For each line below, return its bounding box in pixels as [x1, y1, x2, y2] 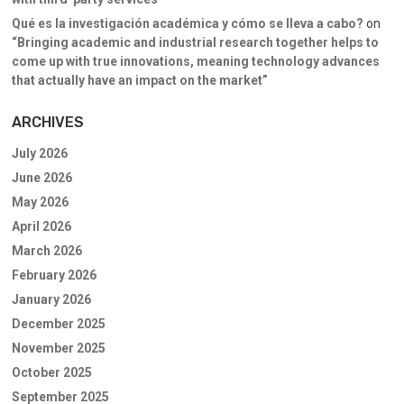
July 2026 [12, 145, 68, 161]
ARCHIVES [12, 113, 84, 131]
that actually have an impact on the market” [12, 72, 268, 87]
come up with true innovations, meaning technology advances [12, 53, 380, 69]
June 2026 [12, 170, 72, 185]
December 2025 [12, 316, 106, 331]
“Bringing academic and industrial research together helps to [12, 34, 379, 50]
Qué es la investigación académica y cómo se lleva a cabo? [12, 15, 363, 31]
